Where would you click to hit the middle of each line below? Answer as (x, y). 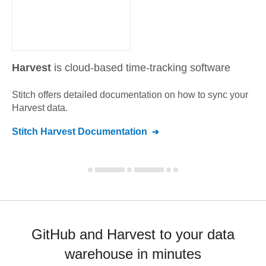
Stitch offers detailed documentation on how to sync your (130, 95)
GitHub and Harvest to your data (133, 234)
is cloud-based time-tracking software (142, 68)
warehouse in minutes (133, 254)
